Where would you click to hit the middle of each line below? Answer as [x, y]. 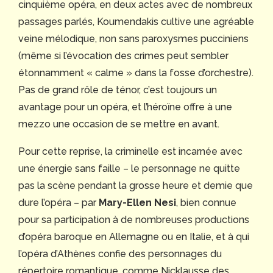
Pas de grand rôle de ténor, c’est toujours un [118, 90]
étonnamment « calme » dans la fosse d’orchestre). [136, 73]
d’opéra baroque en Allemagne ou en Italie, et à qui [134, 237]
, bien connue [206, 203]
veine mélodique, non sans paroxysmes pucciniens [133, 39]
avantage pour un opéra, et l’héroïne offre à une [125, 107]
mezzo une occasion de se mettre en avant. [119, 124]
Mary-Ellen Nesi [137, 203]
